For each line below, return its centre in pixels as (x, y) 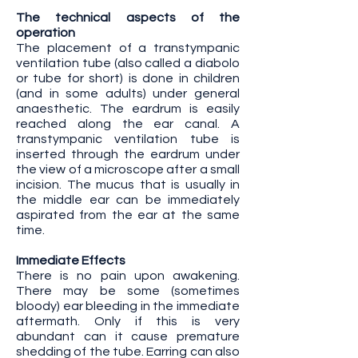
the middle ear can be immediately (128, 200)
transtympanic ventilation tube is (128, 139)
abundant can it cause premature (128, 336)
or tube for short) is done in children (128, 78)
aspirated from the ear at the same (128, 215)
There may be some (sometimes (128, 291)
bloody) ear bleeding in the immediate (128, 306)
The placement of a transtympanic (128, 48)
